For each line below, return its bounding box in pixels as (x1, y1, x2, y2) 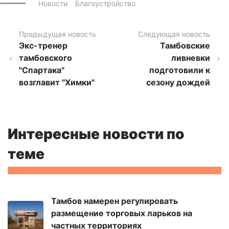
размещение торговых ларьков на (51, 208, 192, 219)
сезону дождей (146, 77, 210, 88)
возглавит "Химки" (18, 77, 95, 88)
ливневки (171, 53, 210, 63)
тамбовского (18, 53, 72, 63)
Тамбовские (160, 40, 210, 51)
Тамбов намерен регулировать (51, 196, 178, 207)
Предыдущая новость (18, 30, 96, 39)
